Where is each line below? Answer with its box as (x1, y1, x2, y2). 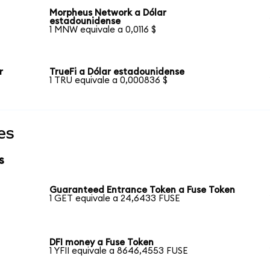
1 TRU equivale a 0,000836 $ (49, 75, 168, 85)
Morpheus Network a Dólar (49, 8, 167, 17)
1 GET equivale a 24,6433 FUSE (49, 193, 181, 203)
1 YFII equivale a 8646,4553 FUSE (49, 246, 189, 256)
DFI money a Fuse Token (49, 238, 154, 248)
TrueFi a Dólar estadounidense (49, 67, 185, 77)
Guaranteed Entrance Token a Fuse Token (49, 185, 236, 195)
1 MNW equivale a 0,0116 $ (49, 25, 157, 34)
